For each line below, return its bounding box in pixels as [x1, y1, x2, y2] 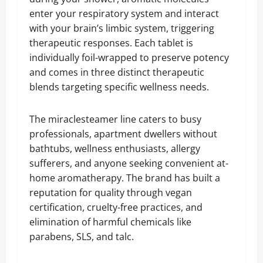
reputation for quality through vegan [29, 186, 192, 199]
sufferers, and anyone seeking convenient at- [29, 157, 228, 170]
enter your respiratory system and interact [29, 7, 219, 20]
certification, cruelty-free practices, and [29, 201, 203, 214]
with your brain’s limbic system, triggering [29, 22, 214, 35]
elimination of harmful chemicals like [29, 215, 191, 228]
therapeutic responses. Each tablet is [29, 36, 193, 49]
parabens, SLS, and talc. [29, 230, 134, 243]
